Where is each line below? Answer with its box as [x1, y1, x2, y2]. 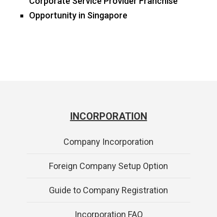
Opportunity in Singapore [29, 10, 127, 21]
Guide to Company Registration [49, 185, 168, 196]
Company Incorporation [63, 137, 154, 147]
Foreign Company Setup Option [49, 161, 168, 171]
